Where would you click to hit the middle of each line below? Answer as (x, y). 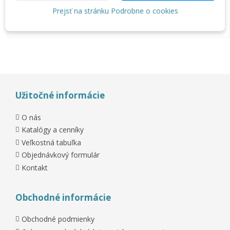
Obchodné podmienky (58, 219)
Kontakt (35, 168)
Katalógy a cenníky (53, 130)
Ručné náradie (46, 14)
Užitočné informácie (60, 95)
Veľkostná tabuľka (51, 142)
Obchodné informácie (63, 197)
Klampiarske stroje (54, 24)
